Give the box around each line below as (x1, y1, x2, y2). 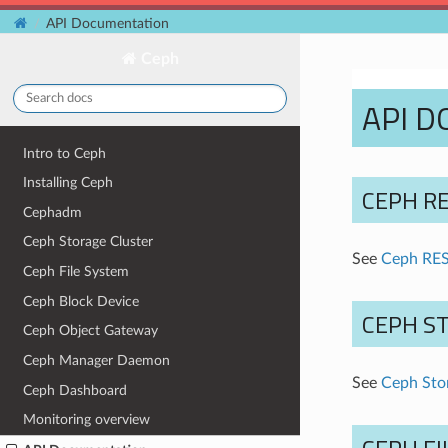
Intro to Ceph (23, 145, 107, 161)
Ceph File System (23, 264, 130, 280)
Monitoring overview (23, 412, 151, 428)
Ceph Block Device (23, 293, 140, 309)
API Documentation (46, 16, 170, 31)
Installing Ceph (23, 175, 114, 191)
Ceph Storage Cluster (23, 234, 154, 250)
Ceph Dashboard (23, 382, 128, 398)
